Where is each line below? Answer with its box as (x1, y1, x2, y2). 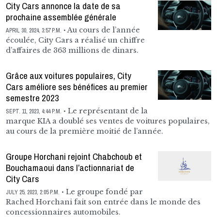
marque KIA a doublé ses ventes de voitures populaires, (6, 116, 210, 125)
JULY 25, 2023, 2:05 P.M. (6, 188, 60, 196)
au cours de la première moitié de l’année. (6, 126, 163, 136)
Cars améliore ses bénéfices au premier (6, 80, 148, 93)
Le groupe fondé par (64, 187, 143, 196)
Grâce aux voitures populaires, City (6, 69, 131, 82)
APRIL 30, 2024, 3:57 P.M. (6, 26, 62, 34)
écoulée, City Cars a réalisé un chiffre (6, 35, 145, 45)
